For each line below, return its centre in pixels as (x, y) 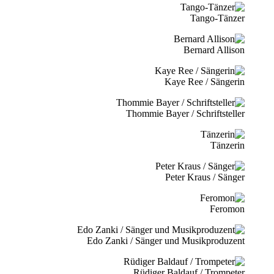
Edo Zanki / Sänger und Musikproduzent (166, 241)
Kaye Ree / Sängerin (205, 82)
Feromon (227, 209)
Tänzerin (228, 146)
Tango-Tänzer (217, 18)
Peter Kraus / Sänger (205, 177)
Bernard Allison (214, 50)
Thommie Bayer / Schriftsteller (185, 114)
